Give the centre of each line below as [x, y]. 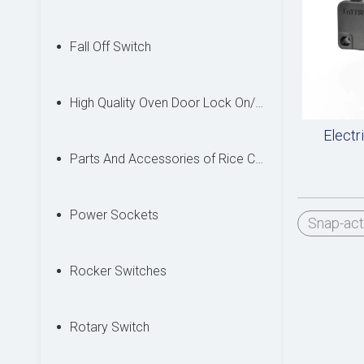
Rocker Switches [118, 271]
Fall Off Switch [110, 47]
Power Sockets [114, 215]
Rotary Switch [110, 327]
